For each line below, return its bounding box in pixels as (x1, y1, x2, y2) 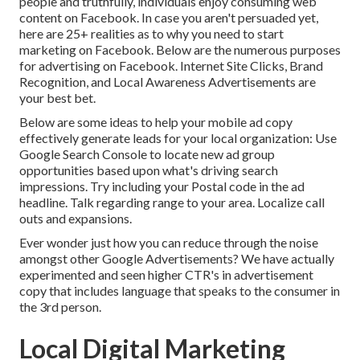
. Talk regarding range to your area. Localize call (65, 194, 325, 211)
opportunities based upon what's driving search (19, 162, 278, 178)
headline (19, 194, 65, 211)
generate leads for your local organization (81, 130, 309, 146)
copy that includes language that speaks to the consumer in (19, 283, 340, 299)
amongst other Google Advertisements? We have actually (19, 251, 334, 267)
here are (19, 26, 66, 42)
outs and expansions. (19, 211, 132, 227)
